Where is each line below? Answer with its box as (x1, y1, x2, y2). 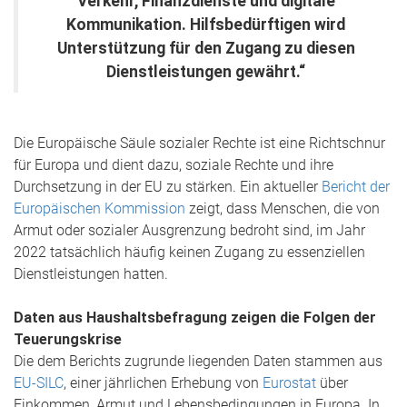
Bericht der (322, 178, 390, 195)
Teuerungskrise (14, 331, 122, 348)
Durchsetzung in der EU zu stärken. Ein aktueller (14, 178, 322, 195)
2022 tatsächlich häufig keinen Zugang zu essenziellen (14, 243, 365, 261)
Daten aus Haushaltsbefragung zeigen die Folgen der (14, 309, 376, 326)
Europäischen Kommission (14, 200, 185, 217)
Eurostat (263, 374, 316, 392)
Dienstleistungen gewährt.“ (106, 63, 305, 81)
